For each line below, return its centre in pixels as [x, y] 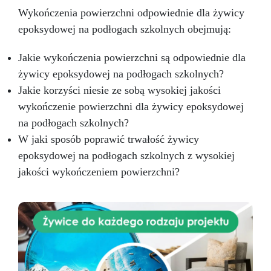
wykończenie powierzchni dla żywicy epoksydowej [131, 107]
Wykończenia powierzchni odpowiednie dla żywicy [131, 13]
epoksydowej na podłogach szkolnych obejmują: [125, 29]
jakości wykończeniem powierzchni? [99, 172]
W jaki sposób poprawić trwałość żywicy [109, 139]
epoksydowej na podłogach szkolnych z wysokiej [126, 156]
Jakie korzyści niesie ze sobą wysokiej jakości [119, 90]
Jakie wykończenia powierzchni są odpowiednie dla [132, 58]
